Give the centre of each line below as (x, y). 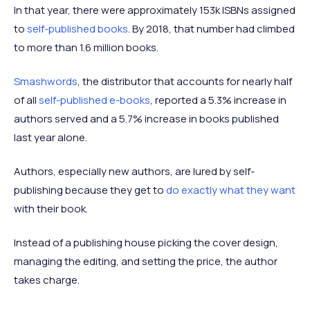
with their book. (51, 209)
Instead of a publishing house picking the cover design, (146, 243)
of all (26, 100)
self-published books (77, 29)
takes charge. (47, 280)
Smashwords (46, 81)
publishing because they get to (90, 190)
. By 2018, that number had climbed (211, 29)
